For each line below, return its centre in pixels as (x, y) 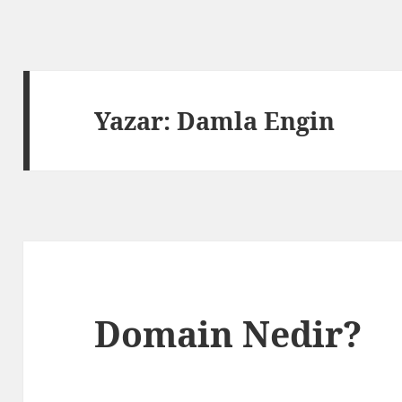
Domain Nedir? (228, 334)
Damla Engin (256, 120)
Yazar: (136, 120)
